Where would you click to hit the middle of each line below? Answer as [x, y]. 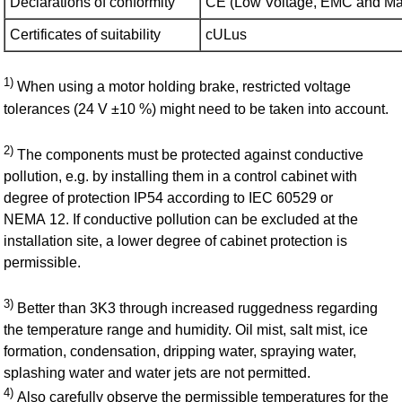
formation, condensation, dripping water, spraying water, [180, 352]
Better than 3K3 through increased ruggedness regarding [196, 309]
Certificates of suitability [86, 35]
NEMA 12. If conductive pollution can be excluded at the [181, 220]
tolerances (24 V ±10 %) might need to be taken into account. [197, 109]
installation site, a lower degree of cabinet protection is [176, 241]
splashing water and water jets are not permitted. [157, 373]
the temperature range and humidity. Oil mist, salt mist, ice [186, 330]
